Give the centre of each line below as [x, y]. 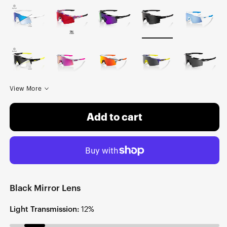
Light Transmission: [44, 210]
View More [26, 89]
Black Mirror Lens [45, 188]
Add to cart [115, 117]
